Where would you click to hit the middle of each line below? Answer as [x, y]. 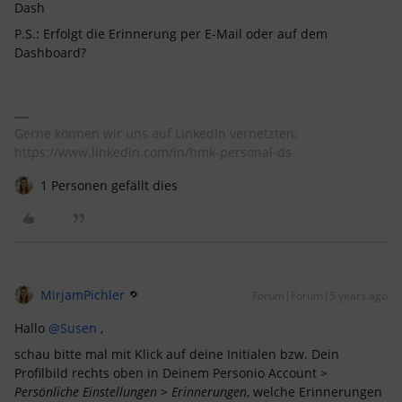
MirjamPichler [83, 295]
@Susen [73, 328]
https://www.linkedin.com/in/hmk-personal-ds [153, 152]
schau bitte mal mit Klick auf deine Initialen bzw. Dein [177, 354]
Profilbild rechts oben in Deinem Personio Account [167, 373]
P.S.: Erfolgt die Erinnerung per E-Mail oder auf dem [171, 34]
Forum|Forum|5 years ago [320, 296]
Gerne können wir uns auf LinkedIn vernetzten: [156, 133]
